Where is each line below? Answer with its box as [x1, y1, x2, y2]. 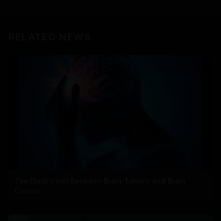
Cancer [14, 186, 40, 195]
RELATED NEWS [8, 31, 91, 43]
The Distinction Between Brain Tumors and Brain [14, 176, 185, 185]
